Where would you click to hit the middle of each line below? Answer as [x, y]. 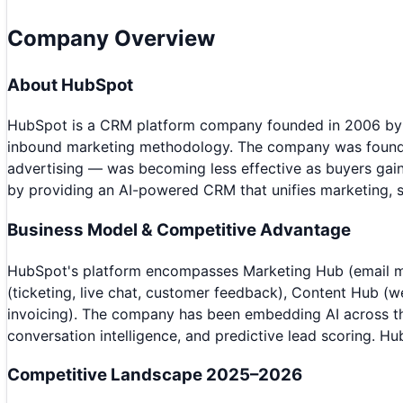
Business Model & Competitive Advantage [179, 229]
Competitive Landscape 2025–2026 [155, 375]
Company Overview [111, 38]
